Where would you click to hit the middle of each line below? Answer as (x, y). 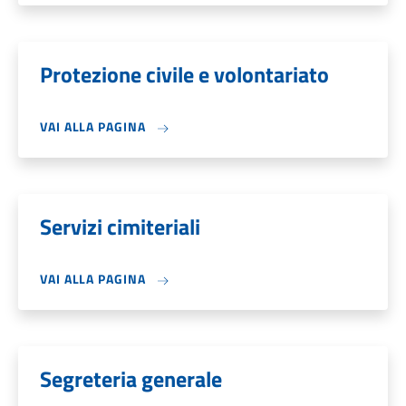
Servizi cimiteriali (120, 227)
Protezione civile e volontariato (184, 74)
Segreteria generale (131, 379)
